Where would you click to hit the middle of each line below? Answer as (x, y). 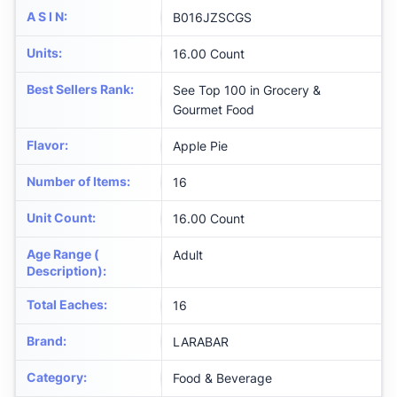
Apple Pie (200, 146)
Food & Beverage (222, 378)
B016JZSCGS (212, 18)
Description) (65, 271)
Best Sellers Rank (78, 90)
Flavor (46, 145)
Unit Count (59, 218)
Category (55, 378)
